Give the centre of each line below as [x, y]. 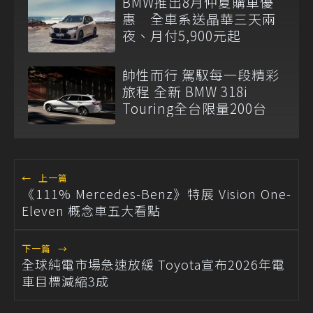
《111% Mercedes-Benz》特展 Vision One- [156, 193]
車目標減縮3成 [65, 281]
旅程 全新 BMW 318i [185, 91]
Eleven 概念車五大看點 [91, 210]
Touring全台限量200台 [195, 108]
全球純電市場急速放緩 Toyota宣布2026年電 [153, 264]
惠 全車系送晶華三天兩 [199, 19]
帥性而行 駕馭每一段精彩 [201, 74]
